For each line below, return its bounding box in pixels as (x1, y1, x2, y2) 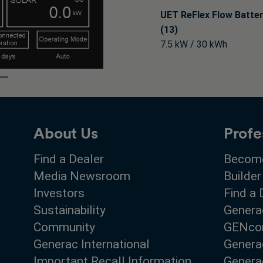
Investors (33, 186, 85, 200)
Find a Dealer (33, 151, 104, 166)
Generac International (33, 237, 150, 251)
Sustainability (33, 203, 106, 217)
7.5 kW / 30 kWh (160, 38, 227, 50)
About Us (33, 123, 98, 142)
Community (33, 220, 96, 234)
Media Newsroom (33, 168, 131, 183)
